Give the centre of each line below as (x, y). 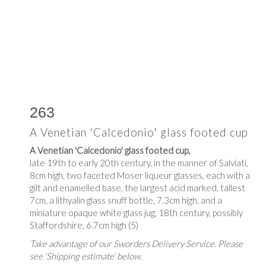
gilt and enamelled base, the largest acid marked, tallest (137, 187)
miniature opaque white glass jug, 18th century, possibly (136, 212)
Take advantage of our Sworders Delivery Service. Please (136, 243)
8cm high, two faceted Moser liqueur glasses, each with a (140, 175)
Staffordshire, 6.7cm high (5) (84, 225)
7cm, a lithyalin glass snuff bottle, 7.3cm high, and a (126, 200)
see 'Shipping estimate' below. (86, 256)
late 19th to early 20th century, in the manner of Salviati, (139, 162)
